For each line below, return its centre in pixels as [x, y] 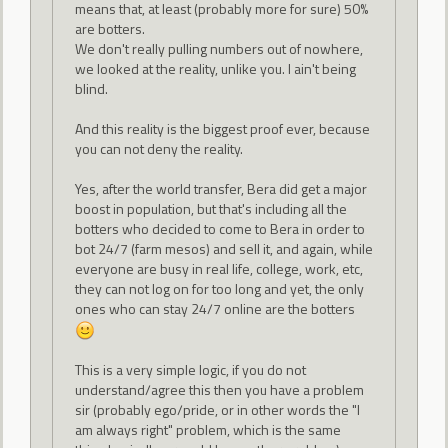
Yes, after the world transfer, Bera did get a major [220, 188]
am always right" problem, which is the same [207, 430]
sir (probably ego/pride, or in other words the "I [217, 410]
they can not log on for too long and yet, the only [219, 288]
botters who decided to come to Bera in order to [219, 228]
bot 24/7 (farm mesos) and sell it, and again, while [223, 248]
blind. [91, 88]
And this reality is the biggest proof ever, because [222, 128]
